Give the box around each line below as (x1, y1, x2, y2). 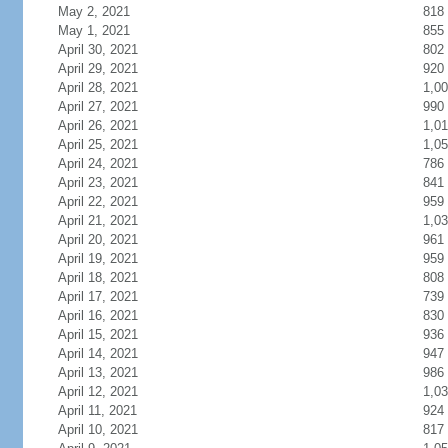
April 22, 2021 (57, 194, 138, 209)
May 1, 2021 (57, 23, 130, 38)
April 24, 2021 (57, 156, 138, 171)
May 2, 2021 (57, 4, 130, 19)
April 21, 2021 (57, 213, 138, 228)
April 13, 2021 (57, 365, 138, 380)
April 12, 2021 (57, 384, 138, 399)
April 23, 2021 (57, 175, 138, 190)
